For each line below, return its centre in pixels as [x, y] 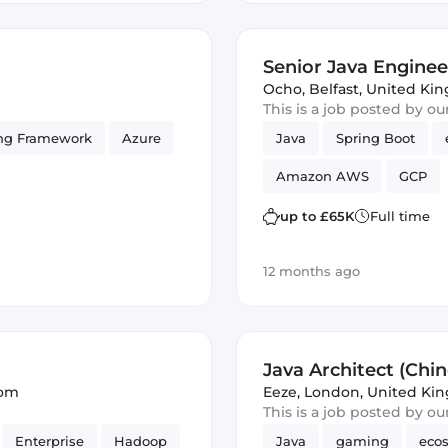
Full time [400, 216]
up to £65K [317, 216]
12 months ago [311, 271]
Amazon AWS [322, 176]
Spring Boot [375, 138]
